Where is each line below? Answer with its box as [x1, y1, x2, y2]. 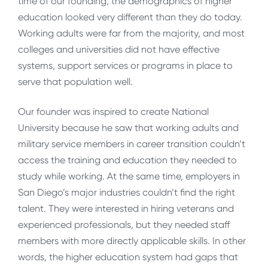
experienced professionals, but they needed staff [18, 218, 230, 230]
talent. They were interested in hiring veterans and [18, 202, 234, 214]
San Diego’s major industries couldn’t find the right [18, 186, 235, 198]
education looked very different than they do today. [18, 11, 242, 23]
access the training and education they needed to [18, 154, 237, 166]
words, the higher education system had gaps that [18, 251, 238, 263]
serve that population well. [18, 76, 135, 88]
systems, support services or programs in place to [18, 60, 233, 72]
